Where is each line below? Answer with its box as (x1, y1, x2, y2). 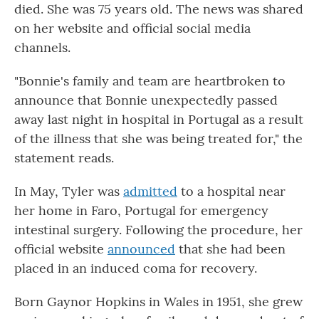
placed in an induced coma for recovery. (14, 259, 257, 276)
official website (14, 240, 108, 257)
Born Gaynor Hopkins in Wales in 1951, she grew (14, 293, 303, 310)
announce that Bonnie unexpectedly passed (14, 91, 278, 108)
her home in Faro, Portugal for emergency (14, 202, 268, 219)
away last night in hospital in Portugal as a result (14, 110, 303, 127)
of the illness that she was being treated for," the (14, 130, 303, 147)
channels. (14, 38, 70, 56)
